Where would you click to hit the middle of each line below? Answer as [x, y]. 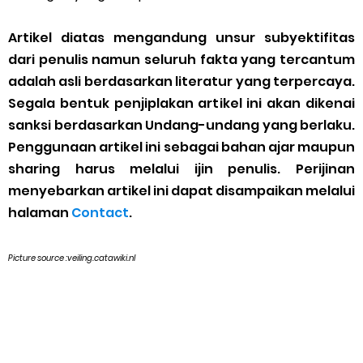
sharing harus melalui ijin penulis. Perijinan [181, 169]
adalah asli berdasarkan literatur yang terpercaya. [181, 82]
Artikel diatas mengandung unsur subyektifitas [181, 38]
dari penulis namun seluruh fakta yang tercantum [181, 60]
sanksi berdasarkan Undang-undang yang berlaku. [181, 126]
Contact [100, 213]
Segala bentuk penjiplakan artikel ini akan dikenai [181, 104]
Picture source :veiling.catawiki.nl [72, 258]
